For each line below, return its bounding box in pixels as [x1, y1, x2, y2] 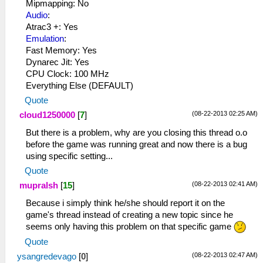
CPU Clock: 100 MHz [26, 69, 109, 79]
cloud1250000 [19, 110, 75, 120]
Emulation [26, 33, 64, 43]
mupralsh [19, 180, 58, 190]
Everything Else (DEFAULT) [26, 80, 133, 90]
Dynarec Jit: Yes [26, 57, 89, 67]
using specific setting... [26, 151, 113, 161]
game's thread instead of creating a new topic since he [26, 210, 233, 220]
